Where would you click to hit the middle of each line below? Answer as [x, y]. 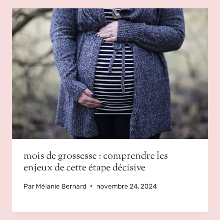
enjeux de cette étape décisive [84, 168]
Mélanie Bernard [61, 186]
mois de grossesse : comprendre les [96, 157]
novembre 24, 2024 [127, 186]
